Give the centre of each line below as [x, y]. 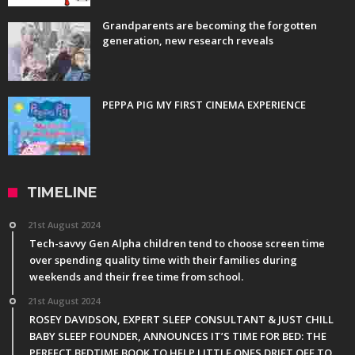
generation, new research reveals [188, 41]
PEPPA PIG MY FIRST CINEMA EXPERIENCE [204, 105]
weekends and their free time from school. [136, 277]
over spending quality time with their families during [163, 260]
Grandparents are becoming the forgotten [210, 26]
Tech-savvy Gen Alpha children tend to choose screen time [177, 244]
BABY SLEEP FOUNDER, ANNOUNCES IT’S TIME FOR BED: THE [178, 336]
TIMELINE [62, 193]
